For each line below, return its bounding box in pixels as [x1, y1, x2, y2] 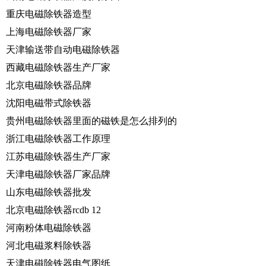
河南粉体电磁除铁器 [6, 222, 91, 233]
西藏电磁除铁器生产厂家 [6, 62, 110, 72]
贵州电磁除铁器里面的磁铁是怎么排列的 [6, 115, 177, 126]
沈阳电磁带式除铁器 [6, 97, 91, 108]
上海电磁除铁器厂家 [6, 26, 91, 37]
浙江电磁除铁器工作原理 [6, 133, 110, 144]
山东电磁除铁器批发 [6, 186, 91, 197]
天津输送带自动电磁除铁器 [6, 44, 120, 55]
